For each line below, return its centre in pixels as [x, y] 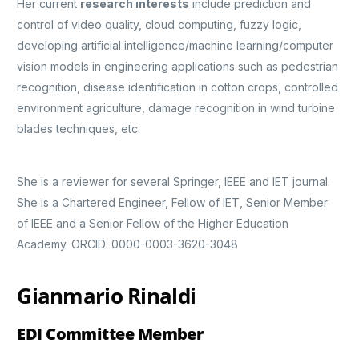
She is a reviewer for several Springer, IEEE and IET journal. [174, 182]
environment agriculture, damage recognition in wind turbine [176, 108]
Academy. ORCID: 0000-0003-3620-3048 [128, 244]
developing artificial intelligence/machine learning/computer [175, 46]
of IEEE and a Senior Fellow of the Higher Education [153, 224]
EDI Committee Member [110, 334]
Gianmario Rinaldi [107, 295]
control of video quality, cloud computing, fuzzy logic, [159, 25]
